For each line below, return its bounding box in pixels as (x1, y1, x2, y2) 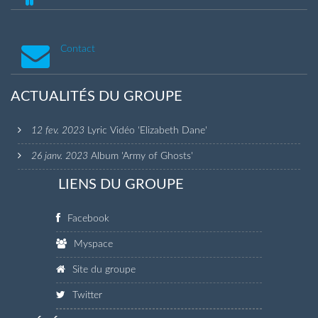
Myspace (74, 239, 114, 250)
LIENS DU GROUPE (57, 177, 184, 192)
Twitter (72, 290, 103, 301)
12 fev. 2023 (31, 126, 87, 136)
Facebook (67, 214, 110, 224)
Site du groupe (72, 265, 136, 275)
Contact (60, 44, 95, 55)
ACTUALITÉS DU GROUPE (11, 89, 182, 104)
